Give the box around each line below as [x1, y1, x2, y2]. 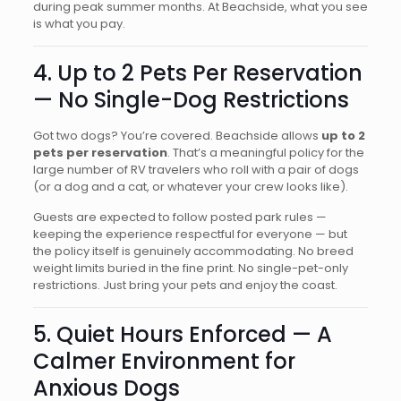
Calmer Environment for [32, 346, 295, 376]
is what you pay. [32, 15, 125, 32]
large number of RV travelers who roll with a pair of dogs [32, 161, 359, 178]
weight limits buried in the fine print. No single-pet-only [32, 260, 348, 277]
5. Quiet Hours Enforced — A [32, 320, 332, 349]
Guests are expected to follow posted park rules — [32, 209, 327, 226]
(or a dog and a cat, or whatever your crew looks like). [32, 178, 348, 195]
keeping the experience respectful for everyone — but [32, 226, 347, 243]
